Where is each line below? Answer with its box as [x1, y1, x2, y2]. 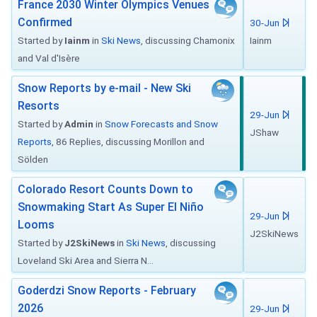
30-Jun [250, 17, 282, 28]
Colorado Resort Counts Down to [18, 183, 193, 196]
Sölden [18, 154, 48, 165]
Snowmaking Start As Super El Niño [18, 200, 204, 214]
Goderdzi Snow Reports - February [18, 284, 196, 297]
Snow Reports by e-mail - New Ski [18, 81, 191, 95]
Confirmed [18, 16, 72, 29]
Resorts [18, 99, 59, 113]
